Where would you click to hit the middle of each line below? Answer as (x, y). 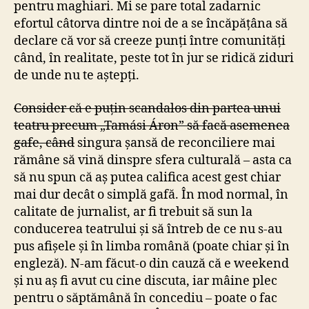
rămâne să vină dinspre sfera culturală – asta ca (153, 160)
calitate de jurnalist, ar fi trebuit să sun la (133, 212)
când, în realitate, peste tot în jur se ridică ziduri (154, 59)
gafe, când (44, 143)
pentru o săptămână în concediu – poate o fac (146, 298)
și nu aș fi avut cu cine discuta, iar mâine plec (146, 281)
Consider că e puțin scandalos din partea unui (147, 108)
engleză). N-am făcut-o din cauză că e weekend (151, 263)
